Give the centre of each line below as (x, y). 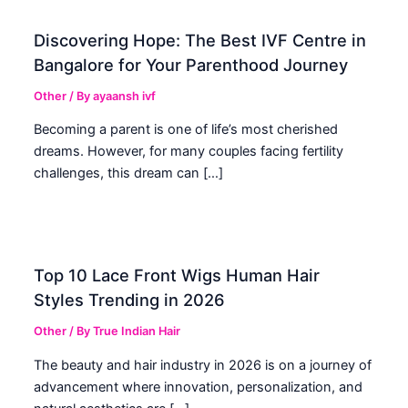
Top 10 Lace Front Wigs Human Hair (177, 275)
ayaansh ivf (125, 96)
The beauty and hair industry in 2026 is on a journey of (203, 365)
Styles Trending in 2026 (130, 300)
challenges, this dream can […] (129, 173)
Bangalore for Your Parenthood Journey (191, 64)
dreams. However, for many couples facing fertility (189, 152)
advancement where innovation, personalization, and (199, 387)
